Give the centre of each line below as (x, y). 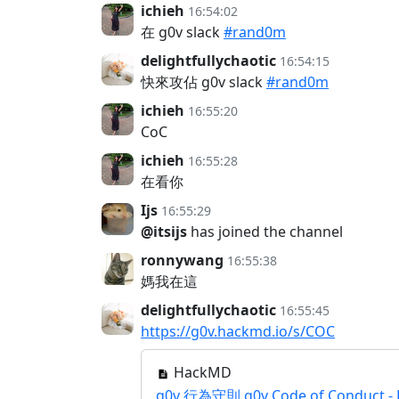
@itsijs (164, 232)
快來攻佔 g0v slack (204, 82)
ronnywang (182, 260)
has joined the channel (265, 232)
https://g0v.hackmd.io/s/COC (238, 331)
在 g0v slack (182, 32)
